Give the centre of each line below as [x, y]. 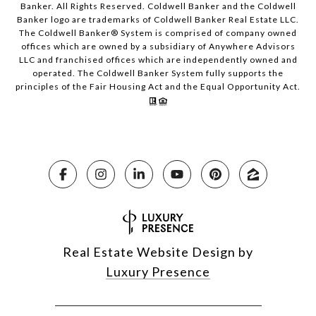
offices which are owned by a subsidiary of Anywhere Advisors [158, 47]
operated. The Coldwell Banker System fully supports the [158, 73]
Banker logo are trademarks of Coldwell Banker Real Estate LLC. [158, 20]
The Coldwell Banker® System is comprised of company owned [158, 33]
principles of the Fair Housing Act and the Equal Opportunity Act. [158, 87]
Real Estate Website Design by [158, 252]
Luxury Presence [158, 272]
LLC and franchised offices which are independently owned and [158, 60]
